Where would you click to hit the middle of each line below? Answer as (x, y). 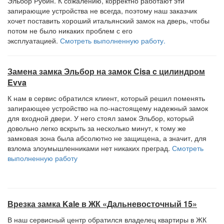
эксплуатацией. (34, 40)
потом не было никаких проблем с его (70, 30)
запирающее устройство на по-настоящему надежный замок (108, 108)
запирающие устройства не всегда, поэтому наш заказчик (102, 10)
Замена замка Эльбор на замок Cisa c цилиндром (106, 71)
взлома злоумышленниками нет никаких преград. (90, 148)
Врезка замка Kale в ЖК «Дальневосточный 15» (102, 204)
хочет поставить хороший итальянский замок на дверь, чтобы (108, 20)
